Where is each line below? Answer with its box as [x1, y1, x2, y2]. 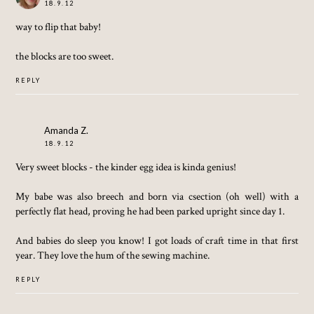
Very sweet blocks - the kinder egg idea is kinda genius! [15, 159, 237, 174]
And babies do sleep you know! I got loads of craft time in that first [15, 233, 299, 247]
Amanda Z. [44, 124, 89, 136]
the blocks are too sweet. [15, 49, 114, 64]
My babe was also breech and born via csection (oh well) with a [15, 189, 299, 203]
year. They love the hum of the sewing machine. [15, 247, 210, 262]
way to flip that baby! [15, 20, 102, 34]
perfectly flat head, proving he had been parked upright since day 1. [15, 203, 285, 218]
